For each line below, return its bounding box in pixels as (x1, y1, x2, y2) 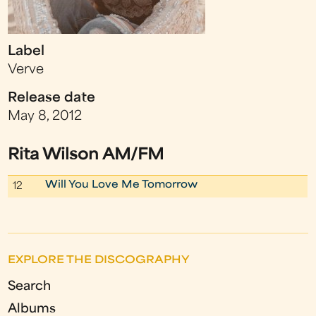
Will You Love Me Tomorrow (45, 179, 198, 190)
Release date (8, 92, 96, 104)
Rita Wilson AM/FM (8, 147, 164, 163)
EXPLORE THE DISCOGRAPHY (8, 255, 190, 266)
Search (8, 280, 51, 293)
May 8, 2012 (8, 110, 83, 123)
